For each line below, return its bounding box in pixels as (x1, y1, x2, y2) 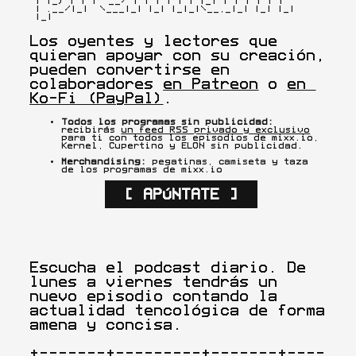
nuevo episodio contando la (29, 288, 278, 303)
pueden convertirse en (29, 62, 230, 77)
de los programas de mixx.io (61, 165, 223, 173)
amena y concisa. (29, 316, 183, 331)
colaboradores (29, 76, 164, 91)
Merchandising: (61, 157, 147, 165)
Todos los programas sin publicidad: (61, 118, 274, 126)
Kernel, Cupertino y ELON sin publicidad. (61, 141, 304, 149)
